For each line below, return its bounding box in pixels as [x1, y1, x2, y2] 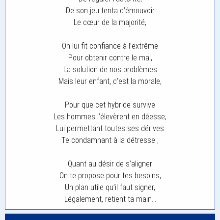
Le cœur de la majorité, [74, 18, 146, 27]
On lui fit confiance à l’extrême [62, 41, 158, 51]
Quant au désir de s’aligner [68, 159, 152, 168]
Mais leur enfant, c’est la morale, [58, 77, 162, 86]
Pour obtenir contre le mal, [68, 53, 152, 62]
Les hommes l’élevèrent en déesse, [54, 112, 166, 121]
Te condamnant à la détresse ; [61, 136, 159, 145]
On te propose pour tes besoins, [59, 171, 161, 180]
